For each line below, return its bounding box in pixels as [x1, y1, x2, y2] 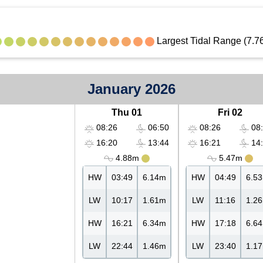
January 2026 [87, 81, 176, 97]
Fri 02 [218, 107, 242, 118]
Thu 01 [112, 107, 142, 118]
